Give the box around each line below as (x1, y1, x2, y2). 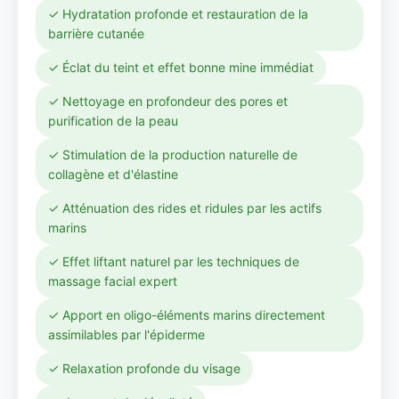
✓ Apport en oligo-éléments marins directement (48, 307, 325, 322)
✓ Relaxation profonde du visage (48, 361, 240, 376)
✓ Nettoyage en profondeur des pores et (48, 94, 288, 109)
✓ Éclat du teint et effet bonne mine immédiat (48, 60, 313, 75)
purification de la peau (48, 113, 178, 128)
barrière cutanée (48, 26, 144, 41)
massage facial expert (48, 273, 177, 289)
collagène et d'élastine (48, 167, 178, 182)
